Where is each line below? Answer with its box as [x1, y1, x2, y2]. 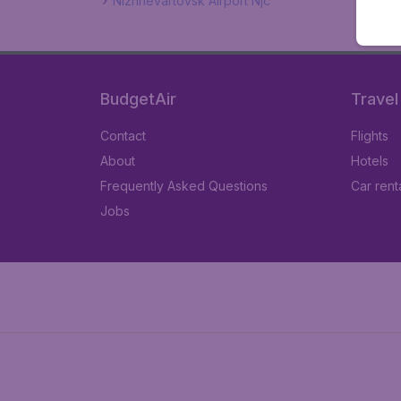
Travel [351, 90, 398, 108]
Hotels [351, 153, 388, 168]
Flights [351, 128, 388, 143]
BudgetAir [100, 90, 176, 108]
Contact [100, 128, 146, 143]
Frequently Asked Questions [100, 178, 268, 193]
